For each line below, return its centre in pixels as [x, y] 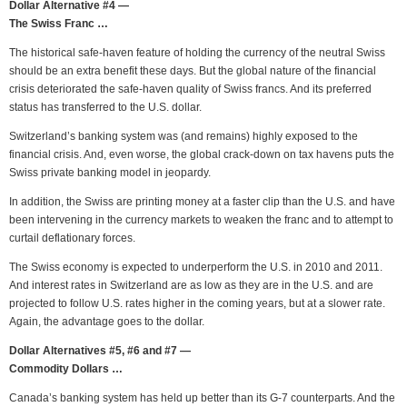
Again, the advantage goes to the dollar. [107, 322]
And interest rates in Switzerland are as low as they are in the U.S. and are [191, 285]
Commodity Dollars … [66, 369]
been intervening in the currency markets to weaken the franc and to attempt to [201, 220]
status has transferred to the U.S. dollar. [105, 107]
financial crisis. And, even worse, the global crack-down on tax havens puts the [202, 154]
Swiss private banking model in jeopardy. [110, 173]
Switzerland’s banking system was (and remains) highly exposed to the [184, 136]
